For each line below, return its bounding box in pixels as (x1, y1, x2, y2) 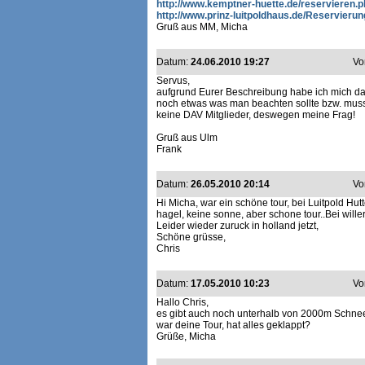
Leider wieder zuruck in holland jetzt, (156, 220, 319, 231)
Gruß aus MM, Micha (156, 21, 248, 33)
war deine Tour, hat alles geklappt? (156, 319, 310, 331)
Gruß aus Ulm (156, 132, 218, 143)
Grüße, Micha (156, 331, 216, 342)
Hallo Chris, (156, 297, 209, 308)
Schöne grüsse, (156, 231, 226, 243)
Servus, (156, 75, 190, 86)
